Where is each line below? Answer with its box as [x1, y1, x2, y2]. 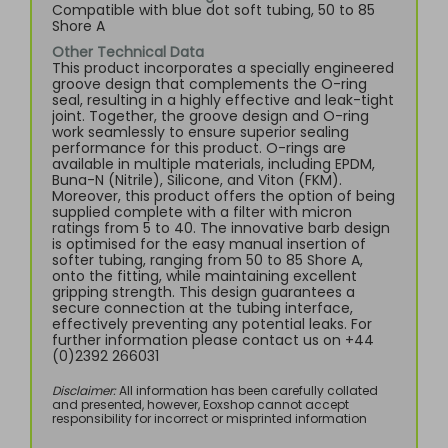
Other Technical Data [52, 42, 204, 62]
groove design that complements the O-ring [52, 74, 367, 94]
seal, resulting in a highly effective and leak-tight [52, 90, 394, 110]
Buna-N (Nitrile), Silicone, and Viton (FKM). [52, 170, 342, 190]
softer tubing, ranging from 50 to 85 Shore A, [52, 250, 363, 270]
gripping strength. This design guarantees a [52, 282, 355, 302]
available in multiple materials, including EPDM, [52, 154, 375, 174]
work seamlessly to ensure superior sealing [52, 122, 349, 142]
